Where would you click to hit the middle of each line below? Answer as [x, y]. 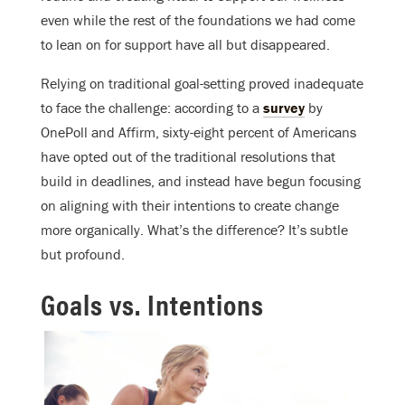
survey [284, 108]
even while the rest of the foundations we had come [198, 20]
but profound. [83, 254]
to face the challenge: [108, 108]
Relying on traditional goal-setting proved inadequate [202, 84]
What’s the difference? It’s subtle [248, 230]
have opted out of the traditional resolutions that [188, 157]
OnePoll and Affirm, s [105, 132]
